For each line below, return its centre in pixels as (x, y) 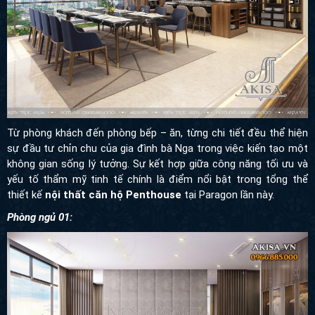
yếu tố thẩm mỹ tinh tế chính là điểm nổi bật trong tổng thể (157, 179)
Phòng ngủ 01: (40, 217)
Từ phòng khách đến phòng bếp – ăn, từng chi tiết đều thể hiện (157, 133)
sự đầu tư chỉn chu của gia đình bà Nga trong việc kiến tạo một (157, 148)
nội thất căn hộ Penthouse (113, 194)
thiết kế (26, 194)
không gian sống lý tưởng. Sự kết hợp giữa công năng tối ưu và (157, 163)
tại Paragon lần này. (228, 194)
